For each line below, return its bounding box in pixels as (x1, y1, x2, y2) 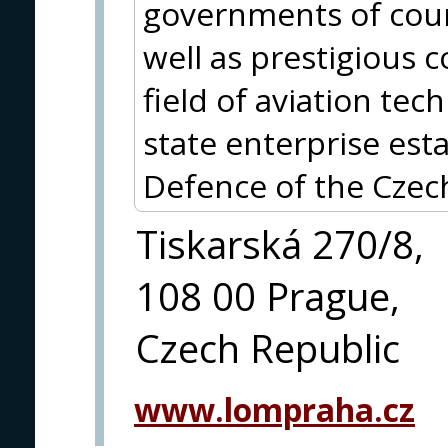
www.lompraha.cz (134, 388, 415, 432)
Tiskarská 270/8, (136, 218, 424, 271)
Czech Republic (136, 322, 400, 375)
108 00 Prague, (136, 270, 400, 323)
